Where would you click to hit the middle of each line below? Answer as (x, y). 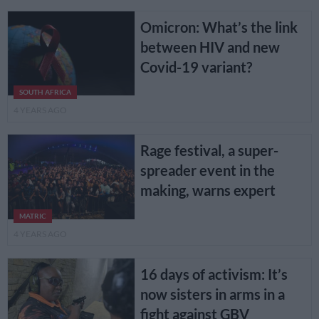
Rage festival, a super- (209, 151)
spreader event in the (207, 171)
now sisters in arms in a (212, 294)
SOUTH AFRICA (45, 93)
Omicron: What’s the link (219, 27)
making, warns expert (208, 190)
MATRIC (33, 216)
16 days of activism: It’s (214, 274)
